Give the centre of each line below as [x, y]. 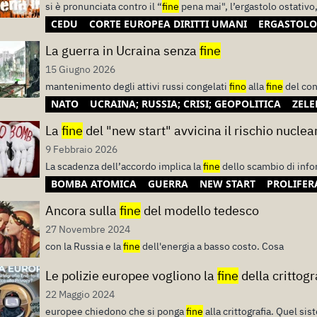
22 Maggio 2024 [80, 294]
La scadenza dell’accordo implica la [124, 166]
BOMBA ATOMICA [94, 184]
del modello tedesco [200, 211]
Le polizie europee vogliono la [131, 276]
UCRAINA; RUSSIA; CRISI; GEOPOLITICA [185, 104]
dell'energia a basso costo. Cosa [212, 246]
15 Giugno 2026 [80, 69]
